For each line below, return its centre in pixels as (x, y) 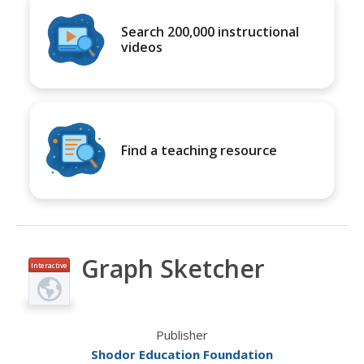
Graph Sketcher (173, 269)
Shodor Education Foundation (182, 354)
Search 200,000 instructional (210, 32)
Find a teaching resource (199, 150)
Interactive (49, 265)
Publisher (182, 335)
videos (142, 47)
